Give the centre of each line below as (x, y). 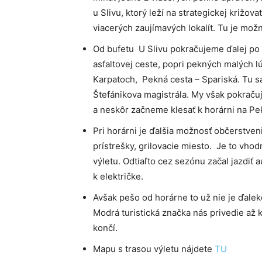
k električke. (118, 177)
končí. (105, 228)
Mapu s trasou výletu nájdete (154, 249)
